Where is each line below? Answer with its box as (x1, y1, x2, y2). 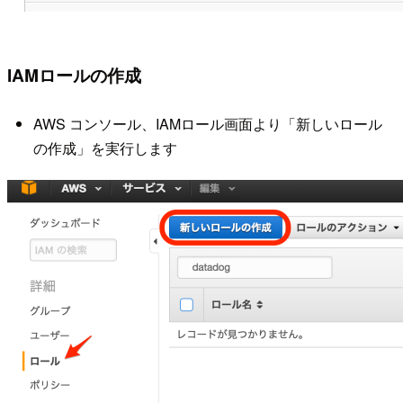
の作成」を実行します (32, 137, 177, 158)
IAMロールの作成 (7, 62, 141, 88)
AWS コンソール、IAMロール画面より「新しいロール (32, 112, 382, 134)
